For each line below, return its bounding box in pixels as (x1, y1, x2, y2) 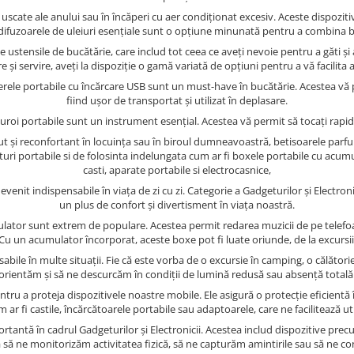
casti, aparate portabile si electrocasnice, (83, 163, 271, 177)
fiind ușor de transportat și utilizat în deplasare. (66, 93, 288, 107)
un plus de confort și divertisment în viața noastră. (59, 198, 295, 212)
